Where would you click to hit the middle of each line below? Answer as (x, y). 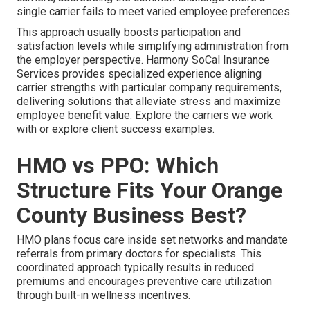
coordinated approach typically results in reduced (135, 268)
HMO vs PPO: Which (118, 166)
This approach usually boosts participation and (129, 33)
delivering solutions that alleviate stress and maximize (149, 102)
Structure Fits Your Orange (149, 191)
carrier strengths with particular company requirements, (149, 88)
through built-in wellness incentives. (103, 295)
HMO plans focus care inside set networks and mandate (152, 240)
